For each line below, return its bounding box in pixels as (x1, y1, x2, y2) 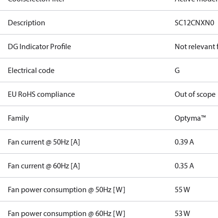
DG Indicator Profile (8, 41, 71, 51)
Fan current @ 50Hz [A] (8, 137, 80, 146)
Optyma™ (175, 113, 206, 123)
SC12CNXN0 (175, 18, 215, 27)
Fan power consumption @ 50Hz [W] (8, 184, 126, 194)
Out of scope (175, 89, 216, 99)
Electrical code (8, 65, 54, 75)
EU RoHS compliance (8, 89, 75, 99)
